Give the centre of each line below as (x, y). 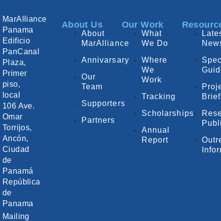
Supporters (103, 104)
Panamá (18, 171)
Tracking (159, 97)
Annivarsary (105, 60)
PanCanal (21, 52)
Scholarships (167, 113)
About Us (82, 25)
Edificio (16, 41)
